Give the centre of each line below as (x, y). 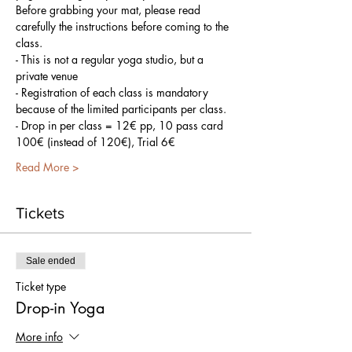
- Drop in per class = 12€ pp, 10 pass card (121, 125)
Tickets (40, 213)
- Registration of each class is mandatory (114, 92)
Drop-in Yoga (60, 308)
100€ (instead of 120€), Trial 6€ (95, 142)
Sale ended (51, 261)
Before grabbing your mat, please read (110, 10)
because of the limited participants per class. (121, 109)
